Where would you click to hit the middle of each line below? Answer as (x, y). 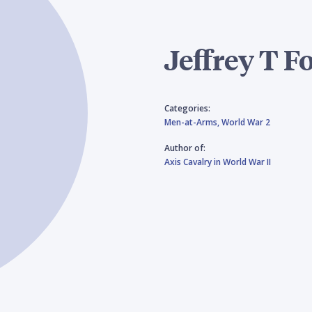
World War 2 (246, 122)
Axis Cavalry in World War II (218, 162)
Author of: (185, 148)
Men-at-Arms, (193, 122)
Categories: (187, 108)
